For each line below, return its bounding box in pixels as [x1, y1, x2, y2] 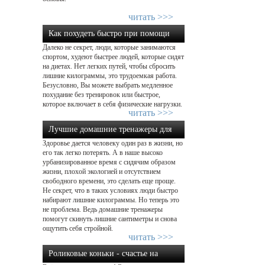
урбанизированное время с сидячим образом [43, 158, 176, 166]
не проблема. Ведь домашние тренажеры [43, 205, 163, 214]
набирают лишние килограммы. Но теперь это [43, 196, 179, 204]
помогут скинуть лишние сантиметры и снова [43, 215, 177, 223]
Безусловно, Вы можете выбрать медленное [43, 81, 173, 89]
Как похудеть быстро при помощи [49, 29, 170, 38]
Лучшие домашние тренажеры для [49, 125, 172, 134]
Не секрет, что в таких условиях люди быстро [43, 186, 178, 195]
